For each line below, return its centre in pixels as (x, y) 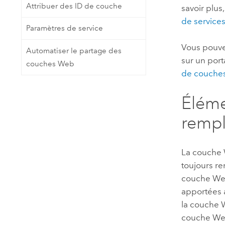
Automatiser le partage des (74, 50)
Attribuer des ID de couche (74, 6)
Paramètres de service (64, 28)
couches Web (50, 64)
